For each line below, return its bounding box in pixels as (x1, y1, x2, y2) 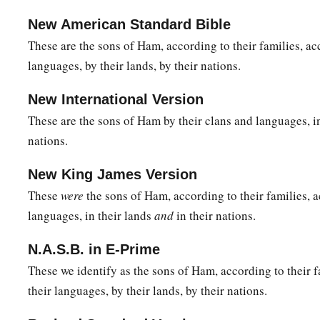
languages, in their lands (28, 207, 154, 224)
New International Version (28, 91, 204, 108)
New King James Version (28, 166, 197, 183)
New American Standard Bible (28, 16, 231, 33)
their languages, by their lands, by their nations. (28, 282, 267, 299)
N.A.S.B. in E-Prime (28, 241, 160, 258)
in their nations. (174, 207, 256, 224)
